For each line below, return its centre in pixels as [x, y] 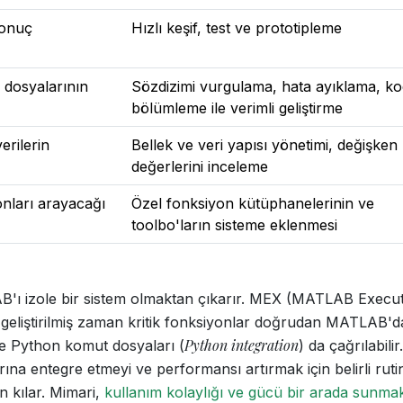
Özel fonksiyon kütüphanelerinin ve [253, 203]
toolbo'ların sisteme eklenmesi [234, 225]
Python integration [242, 345]
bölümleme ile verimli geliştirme [237, 108]
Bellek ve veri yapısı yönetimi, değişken [264, 145]
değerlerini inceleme [200, 166]
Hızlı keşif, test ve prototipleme [237, 28]
